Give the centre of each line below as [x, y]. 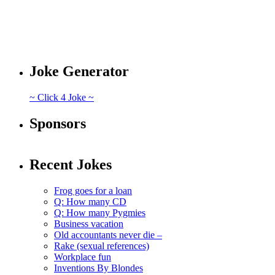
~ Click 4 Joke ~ [62, 98]
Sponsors [58, 124]
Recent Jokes [71, 164]
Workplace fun [83, 257]
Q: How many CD [90, 201]
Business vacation [89, 223]
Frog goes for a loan [93, 190]
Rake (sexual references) [102, 246]
